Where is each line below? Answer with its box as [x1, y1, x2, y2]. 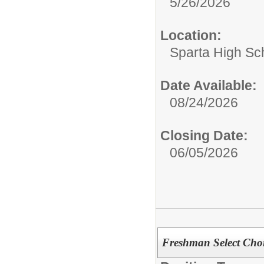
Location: [160, 28, 222, 43]
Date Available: [160, 78, 257, 93]
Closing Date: [160, 128, 248, 143]
